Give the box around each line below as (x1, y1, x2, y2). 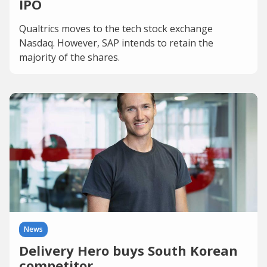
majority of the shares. (19, 51, 120, 64)
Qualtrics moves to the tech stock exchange (19, 22, 213, 35)
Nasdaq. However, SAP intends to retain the (19, 36, 213, 49)
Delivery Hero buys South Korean (19, 241, 238, 259)
